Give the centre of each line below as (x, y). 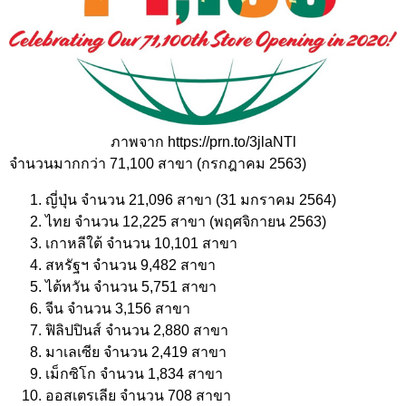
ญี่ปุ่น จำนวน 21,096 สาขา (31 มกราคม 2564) (191, 199)
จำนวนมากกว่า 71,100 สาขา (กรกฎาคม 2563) (161, 163)
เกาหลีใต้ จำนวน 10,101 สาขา (141, 243)
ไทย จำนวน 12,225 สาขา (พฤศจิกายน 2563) (186, 221)
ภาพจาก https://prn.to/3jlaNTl (203, 141)
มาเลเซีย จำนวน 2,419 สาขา (136, 352)
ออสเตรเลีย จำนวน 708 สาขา (138, 395)
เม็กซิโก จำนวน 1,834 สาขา (134, 373)
